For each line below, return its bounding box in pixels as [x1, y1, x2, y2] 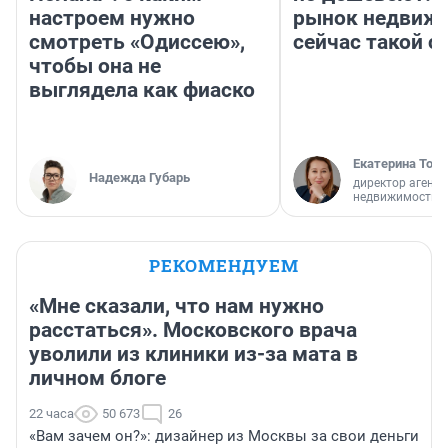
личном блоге [29, 366, 166, 391]
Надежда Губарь [89, 170, 190, 186]
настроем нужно [29, 6, 195, 31]
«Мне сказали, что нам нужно [29, 294, 324, 319]
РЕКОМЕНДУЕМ [149, 254, 299, 278]
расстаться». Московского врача [29, 318, 357, 343]
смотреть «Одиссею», [29, 30, 245, 55]
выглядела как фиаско [29, 78, 255, 103]
